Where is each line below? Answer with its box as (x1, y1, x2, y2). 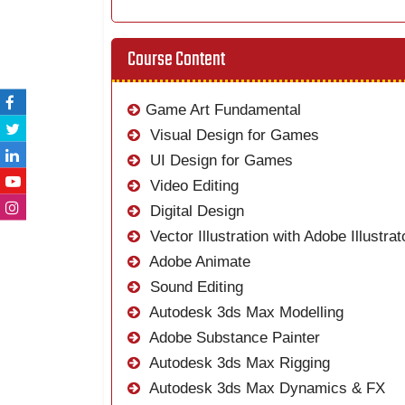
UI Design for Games (146, 152, 294, 170)
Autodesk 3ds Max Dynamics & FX (146, 380, 386, 398)
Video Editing (146, 177, 240, 195)
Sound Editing (146, 278, 244, 297)
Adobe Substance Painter (146, 329, 321, 347)
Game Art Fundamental (146, 101, 302, 119)
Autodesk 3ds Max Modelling (146, 304, 344, 322)
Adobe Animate (146, 253, 251, 271)
